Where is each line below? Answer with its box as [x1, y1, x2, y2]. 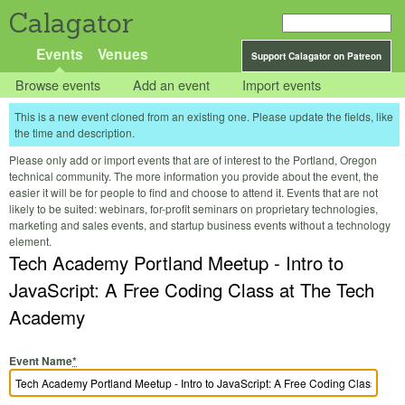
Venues [97, 43, 148, 64]
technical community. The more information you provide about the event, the [9, 168, 379, 184]
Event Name [9, 352, 72, 369]
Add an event [133, 75, 211, 95]
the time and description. [14, 125, 135, 141]
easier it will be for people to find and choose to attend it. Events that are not [9, 184, 378, 201]
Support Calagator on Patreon [251, 50, 381, 62]
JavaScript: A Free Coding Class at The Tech [9, 277, 374, 304]
